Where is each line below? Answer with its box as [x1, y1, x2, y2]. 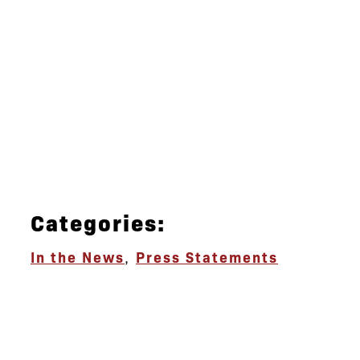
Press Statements [136, 247, 278, 267]
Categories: [31, 206, 166, 237]
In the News [31, 247, 125, 267]
